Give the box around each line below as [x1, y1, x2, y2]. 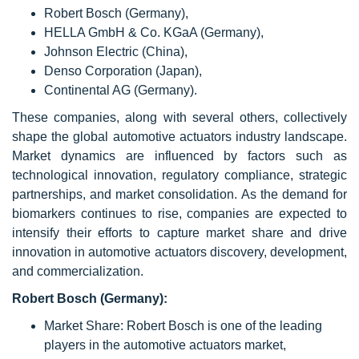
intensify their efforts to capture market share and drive [12, 226, 347, 240]
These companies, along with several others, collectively [12, 111, 347, 124]
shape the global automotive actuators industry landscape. [12, 130, 347, 143]
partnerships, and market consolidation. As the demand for [12, 188, 347, 201]
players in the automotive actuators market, [44, 338, 286, 352]
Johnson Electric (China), [44, 45, 188, 58]
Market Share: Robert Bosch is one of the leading [44, 319, 322, 333]
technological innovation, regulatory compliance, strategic [12, 168, 347, 182]
